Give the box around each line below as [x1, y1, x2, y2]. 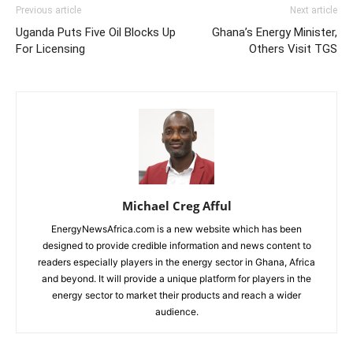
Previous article [16, 5, 81, 16]
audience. [154, 306, 199, 318]
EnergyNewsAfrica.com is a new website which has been [51, 223, 302, 235]
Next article [290, 5, 337, 16]
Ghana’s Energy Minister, [212, 25, 337, 39]
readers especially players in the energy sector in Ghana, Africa [38, 256, 315, 268]
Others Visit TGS [249, 42, 337, 56]
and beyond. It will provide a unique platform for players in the [42, 273, 311, 284]
